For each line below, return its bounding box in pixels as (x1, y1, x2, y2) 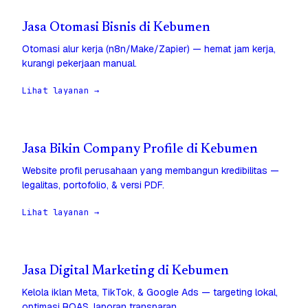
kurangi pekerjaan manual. (22, 57, 137, 70)
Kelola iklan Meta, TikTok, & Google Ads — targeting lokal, (22, 286, 278, 299)
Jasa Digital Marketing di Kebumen (22, 265, 229, 278)
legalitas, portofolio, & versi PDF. (22, 179, 164, 192)
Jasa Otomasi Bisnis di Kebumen (22, 21, 210, 35)
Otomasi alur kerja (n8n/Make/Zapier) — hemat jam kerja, (22, 43, 276, 56)
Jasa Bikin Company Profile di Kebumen (22, 143, 258, 157)
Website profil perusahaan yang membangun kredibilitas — (22, 164, 279, 177)
